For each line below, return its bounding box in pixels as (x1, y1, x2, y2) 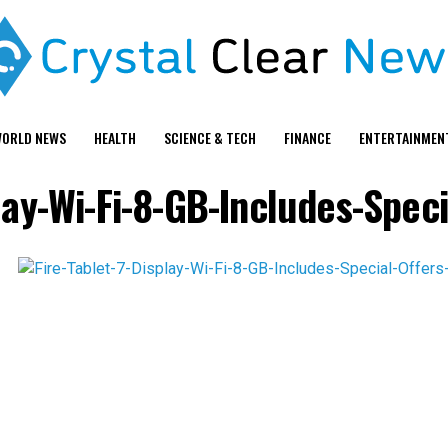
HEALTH (93, 127, 136, 148)
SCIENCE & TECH (163, 127, 256, 148)
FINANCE (283, 127, 331, 148)
